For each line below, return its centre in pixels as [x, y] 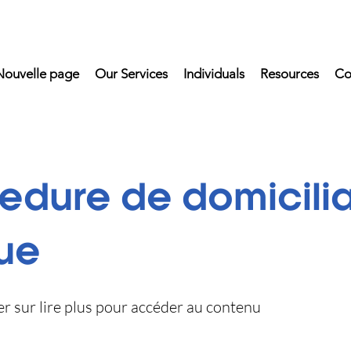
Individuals [213, 74]
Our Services [131, 74]
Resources [289, 74]
